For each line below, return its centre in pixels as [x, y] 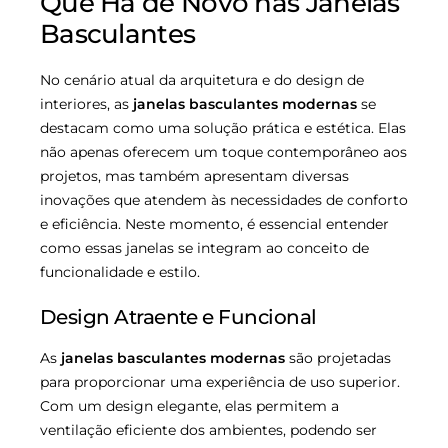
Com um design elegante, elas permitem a [189, 405]
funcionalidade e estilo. [120, 271]
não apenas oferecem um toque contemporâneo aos [223, 151]
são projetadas [338, 357]
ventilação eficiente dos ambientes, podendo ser [208, 429]
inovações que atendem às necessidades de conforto [224, 199]
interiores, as [86, 103]
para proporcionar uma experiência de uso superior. [220, 381]
